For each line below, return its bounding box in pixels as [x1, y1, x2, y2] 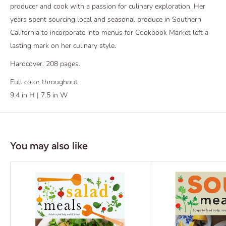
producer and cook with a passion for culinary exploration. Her [10, 2, 205, 12]
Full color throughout [10, 77, 78, 87]
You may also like [10, 139, 88, 152]
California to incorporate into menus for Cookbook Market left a [10, 28, 208, 38]
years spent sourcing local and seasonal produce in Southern [10, 15, 201, 25]
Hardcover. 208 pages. [10, 59, 80, 69]
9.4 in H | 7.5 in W [10, 90, 68, 100]
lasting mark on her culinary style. [10, 41, 116, 51]
